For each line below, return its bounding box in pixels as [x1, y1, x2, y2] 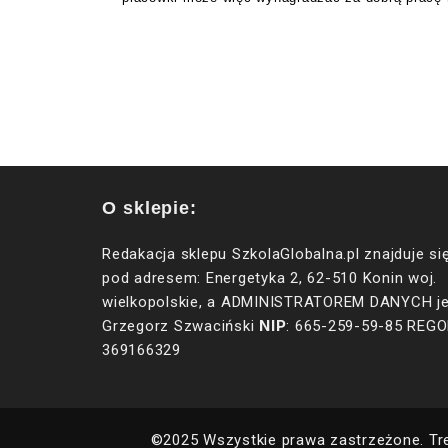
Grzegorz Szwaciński [102, 316, 259, 335]
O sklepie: [102, 197, 197, 218]
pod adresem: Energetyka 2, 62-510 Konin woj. [102, 268, 437, 287]
